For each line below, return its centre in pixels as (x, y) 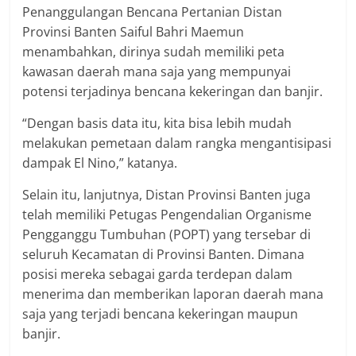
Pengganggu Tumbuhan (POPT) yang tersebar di (167, 235)
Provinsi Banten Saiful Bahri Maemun (133, 32)
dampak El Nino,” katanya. (100, 163)
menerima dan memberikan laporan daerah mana (173, 294)
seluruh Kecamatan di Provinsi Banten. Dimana (164, 255)
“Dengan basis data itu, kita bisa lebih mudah (157, 124)
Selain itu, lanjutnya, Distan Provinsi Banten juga (167, 195)
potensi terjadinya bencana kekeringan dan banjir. (173, 92)
